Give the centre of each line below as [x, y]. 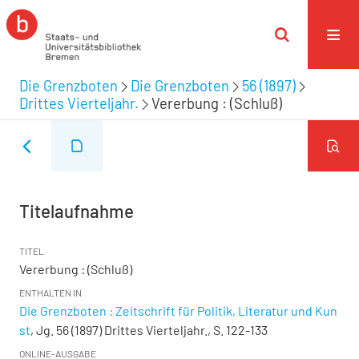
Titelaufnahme [77, 211]
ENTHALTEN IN [50, 292]
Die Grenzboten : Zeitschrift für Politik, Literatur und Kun [178, 311]
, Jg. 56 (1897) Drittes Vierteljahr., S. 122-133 [149, 330]
